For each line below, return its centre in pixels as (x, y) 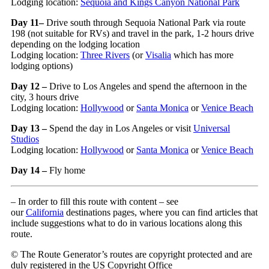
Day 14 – (30, 170)
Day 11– (29, 22)
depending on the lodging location (75, 44)
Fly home (67, 170)
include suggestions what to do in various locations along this (126, 223)
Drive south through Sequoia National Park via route (146, 22)
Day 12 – (30, 86)
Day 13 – (30, 128)
